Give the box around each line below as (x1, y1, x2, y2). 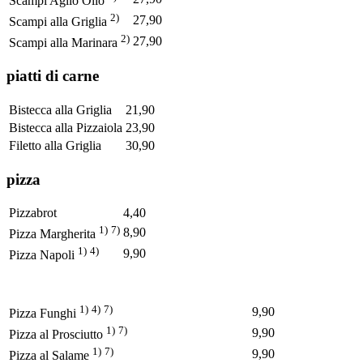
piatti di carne (6, 67, 99, 85)
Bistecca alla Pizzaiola (9, 121, 122, 135)
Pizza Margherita (9, 227, 99, 241)
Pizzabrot (9, 206, 57, 220)
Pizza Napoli (9, 248, 78, 263)
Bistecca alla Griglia (9, 103, 112, 117)
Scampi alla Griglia (9, 14, 110, 28)
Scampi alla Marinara (9, 35, 121, 49)
